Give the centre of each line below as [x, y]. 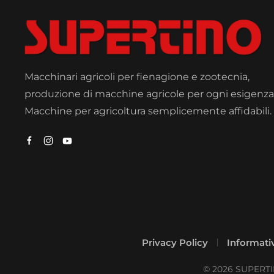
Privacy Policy [175, 242]
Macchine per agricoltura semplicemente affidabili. [148, 111]
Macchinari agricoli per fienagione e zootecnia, [137, 76]
